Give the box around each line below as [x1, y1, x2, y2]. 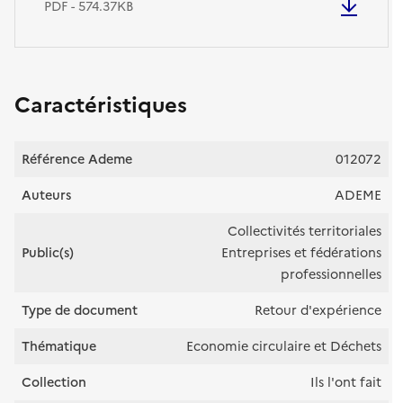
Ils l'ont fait [310, 372, 381, 392]
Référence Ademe [22, 149, 132, 169]
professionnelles [281, 264, 381, 284]
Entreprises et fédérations [221, 243, 381, 263]
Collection [22, 372, 86, 392]
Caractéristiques [14, 89, 187, 121]
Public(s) [22, 243, 74, 263]
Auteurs [22, 185, 71, 205]
